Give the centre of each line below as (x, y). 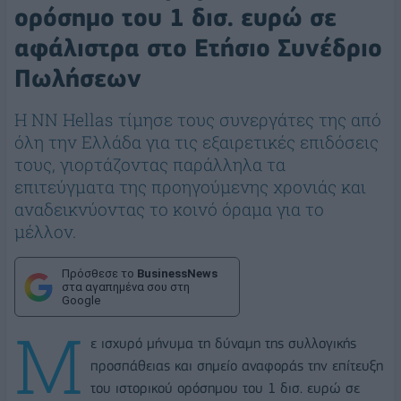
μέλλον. (45, 232)
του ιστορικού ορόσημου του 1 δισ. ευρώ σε (225, 388)
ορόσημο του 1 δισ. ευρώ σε (175, 18)
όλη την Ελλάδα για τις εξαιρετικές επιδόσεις (196, 142)
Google (81, 301)
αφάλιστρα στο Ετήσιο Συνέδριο (198, 48)
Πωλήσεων (78, 79)
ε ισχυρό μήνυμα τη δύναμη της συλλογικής (223, 344)
